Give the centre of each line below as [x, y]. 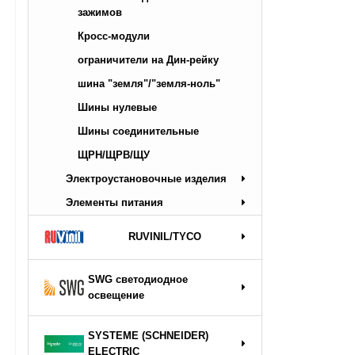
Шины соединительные [138, 131]
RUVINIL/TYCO [165, 237]
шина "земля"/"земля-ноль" [149, 83]
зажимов [100, 12]
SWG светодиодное [138, 280]
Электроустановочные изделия [146, 178]
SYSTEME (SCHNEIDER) [148, 336]
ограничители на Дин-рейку [148, 59]
